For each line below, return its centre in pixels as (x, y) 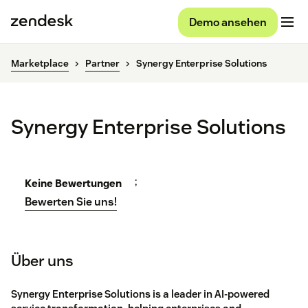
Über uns (42, 261)
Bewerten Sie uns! (71, 202)
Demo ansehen (228, 22)
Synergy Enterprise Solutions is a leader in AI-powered (140, 294)
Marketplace (40, 64)
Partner (102, 64)
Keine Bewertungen (73, 184)
